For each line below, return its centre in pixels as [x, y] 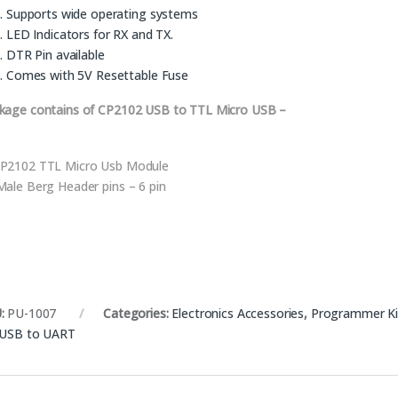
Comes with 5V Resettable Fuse [97, 75]
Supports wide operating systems [102, 13]
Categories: [138, 313]
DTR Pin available [56, 54]
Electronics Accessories [238, 313]
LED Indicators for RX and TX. [90, 34]
